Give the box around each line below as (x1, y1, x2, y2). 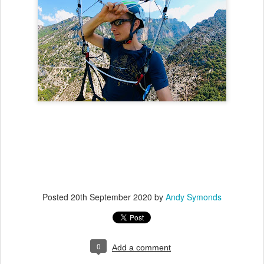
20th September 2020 (71, 191, 152, 203)
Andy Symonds (166, 191, 222, 203)
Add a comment (112, 243, 171, 252)
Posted (42, 191, 71, 203)
